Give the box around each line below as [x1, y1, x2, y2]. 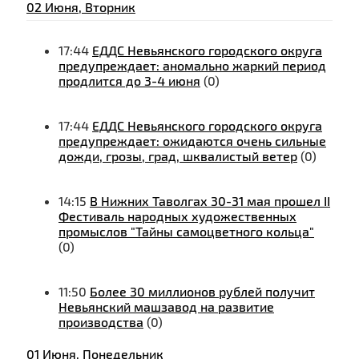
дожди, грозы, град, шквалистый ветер [58, 148, 297, 164]
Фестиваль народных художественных [58, 208, 296, 224]
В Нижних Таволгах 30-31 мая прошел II [90, 193, 330, 209]
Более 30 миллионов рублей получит [90, 284, 315, 300]
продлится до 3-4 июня [58, 73, 200, 89]
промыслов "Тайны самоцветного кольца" [58, 224, 314, 240]
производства [58, 314, 143, 330]
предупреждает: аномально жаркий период [58, 58, 326, 74]
